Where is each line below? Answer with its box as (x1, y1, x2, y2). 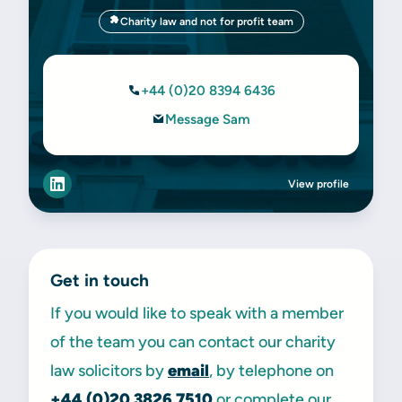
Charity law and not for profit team (119, 15, 293, 28)
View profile (288, 178, 349, 190)
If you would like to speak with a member (50, 303, 344, 323)
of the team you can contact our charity (50, 332, 336, 352)
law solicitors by (50, 361, 168, 380)
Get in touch (50, 270, 149, 291)
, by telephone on (209, 361, 334, 380)
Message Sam (165, 111, 250, 127)
